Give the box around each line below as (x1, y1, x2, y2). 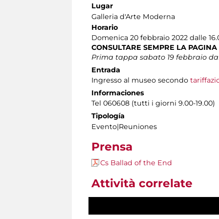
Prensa (91, 140, 132, 154)
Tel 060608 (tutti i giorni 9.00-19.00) (91, 99, 215, 108)
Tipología (91, 111, 125, 121)
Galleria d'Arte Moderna (91, 12, 175, 22)
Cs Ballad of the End (100, 158, 172, 168)
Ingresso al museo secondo (91, 76, 190, 85)
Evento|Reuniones (91, 122, 157, 131)
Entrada (91, 66, 120, 75)
